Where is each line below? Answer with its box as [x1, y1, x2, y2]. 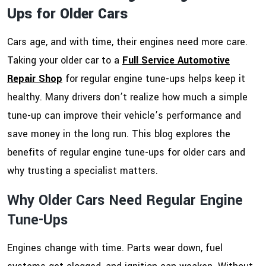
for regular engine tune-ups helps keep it [62, 72, 245, 86]
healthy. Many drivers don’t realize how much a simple [7, 90, 248, 104]
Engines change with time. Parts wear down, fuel [7, 241, 223, 255]
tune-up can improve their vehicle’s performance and [7, 109, 241, 123]
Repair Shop [7, 72, 62, 86]
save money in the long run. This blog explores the [7, 127, 230, 141]
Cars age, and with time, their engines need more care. [7, 35, 248, 49]
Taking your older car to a [7, 53, 122, 68]
